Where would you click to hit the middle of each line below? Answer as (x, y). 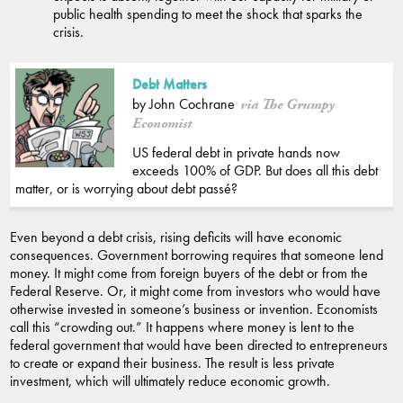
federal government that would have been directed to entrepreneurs (199, 345)
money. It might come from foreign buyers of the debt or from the (189, 273)
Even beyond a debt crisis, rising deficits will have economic (176, 237)
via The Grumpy (287, 104)
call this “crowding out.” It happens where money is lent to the (182, 327)
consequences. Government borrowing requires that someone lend (197, 255)
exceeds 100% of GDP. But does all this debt (255, 170)
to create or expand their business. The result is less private (172, 363)
